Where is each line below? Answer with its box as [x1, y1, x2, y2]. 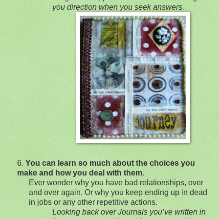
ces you [166, 158, 195, 167]
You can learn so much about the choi [25, 158, 166, 167]
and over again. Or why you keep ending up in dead [29, 188, 207, 197]
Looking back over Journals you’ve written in [52, 207, 206, 216]
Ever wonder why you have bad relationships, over [29, 178, 203, 187]
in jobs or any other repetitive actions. [29, 197, 157, 206]
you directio [52, 2, 92, 11]
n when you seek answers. [92, 2, 184, 11]
